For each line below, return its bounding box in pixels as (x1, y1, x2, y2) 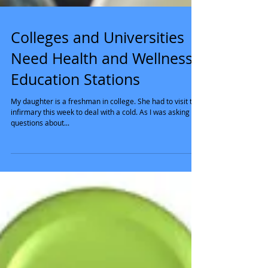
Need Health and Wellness (11, 147, 193, 167)
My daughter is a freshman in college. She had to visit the (11, 195, 138, 205)
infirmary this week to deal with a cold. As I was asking (11, 206, 139, 215)
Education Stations (11, 168, 140, 188)
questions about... (11, 217, 69, 226)
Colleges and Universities (11, 126, 184, 146)
